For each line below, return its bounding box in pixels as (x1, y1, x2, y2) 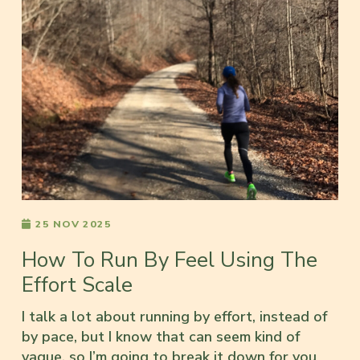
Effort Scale (22, 270, 133, 299)
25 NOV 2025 (35, 216, 112, 231)
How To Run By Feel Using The (22, 245, 317, 274)
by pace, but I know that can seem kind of (22, 326, 300, 346)
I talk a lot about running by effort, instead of (22, 306, 327, 326)
